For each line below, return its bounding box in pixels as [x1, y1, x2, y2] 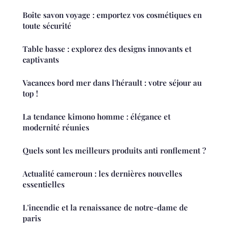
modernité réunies [23, 122, 89, 133]
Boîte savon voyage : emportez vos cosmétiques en [23, 10, 202, 21]
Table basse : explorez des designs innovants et [23, 44, 191, 54]
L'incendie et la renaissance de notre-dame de [23, 202, 188, 213]
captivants [23, 54, 59, 65]
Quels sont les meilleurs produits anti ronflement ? [23, 145, 206, 156]
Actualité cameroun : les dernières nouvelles [23, 168, 182, 179]
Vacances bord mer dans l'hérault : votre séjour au [23, 78, 202, 88]
